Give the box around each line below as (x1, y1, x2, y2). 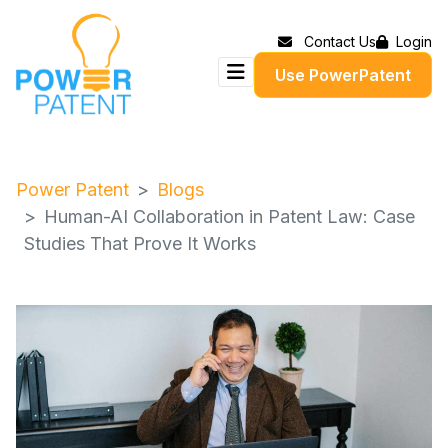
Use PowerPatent (275, 64, 411, 85)
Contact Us (304, 32, 376, 50)
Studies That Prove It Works (24, 233, 256, 255)
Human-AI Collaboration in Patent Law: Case (44, 206, 415, 228)
